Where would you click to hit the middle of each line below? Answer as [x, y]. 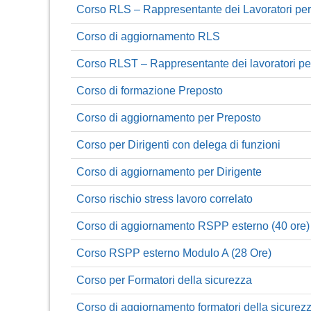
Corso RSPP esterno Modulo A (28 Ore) [174, 253]
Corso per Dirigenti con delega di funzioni [178, 144]
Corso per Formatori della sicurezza [164, 280]
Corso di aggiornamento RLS [148, 36]
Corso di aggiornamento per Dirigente [169, 171]
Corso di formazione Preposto [150, 90]
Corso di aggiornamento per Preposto [169, 117]
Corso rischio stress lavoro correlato [165, 199]
